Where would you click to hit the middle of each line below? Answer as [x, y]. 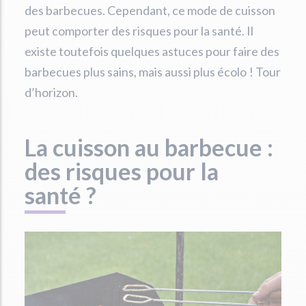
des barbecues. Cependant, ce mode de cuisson [150, 10]
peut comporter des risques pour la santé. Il [139, 30]
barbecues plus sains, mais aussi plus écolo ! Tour [153, 71]
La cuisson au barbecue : [149, 147]
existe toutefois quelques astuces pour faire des [152, 51]
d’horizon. [52, 92]
